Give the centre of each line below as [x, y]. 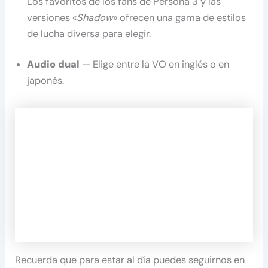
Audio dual [54, 65]
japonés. [46, 81]
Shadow [95, 17]
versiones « [52, 17]
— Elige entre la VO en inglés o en [155, 65]
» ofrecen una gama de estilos [180, 17]
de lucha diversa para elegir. [89, 33]
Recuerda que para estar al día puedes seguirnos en [130, 260]
